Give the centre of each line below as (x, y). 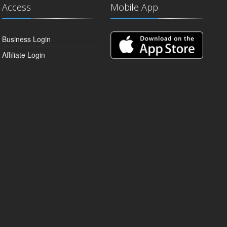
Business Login (27, 39)
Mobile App (134, 7)
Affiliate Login (24, 55)
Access (17, 7)
